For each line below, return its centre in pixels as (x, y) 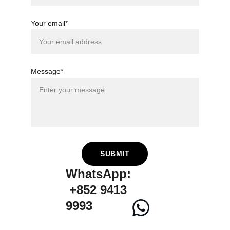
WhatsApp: (98, 174)
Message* (47, 71)
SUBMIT (115, 154)
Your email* (49, 23)
